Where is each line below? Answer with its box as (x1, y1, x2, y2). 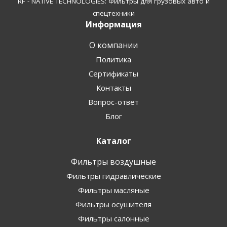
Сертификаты (89, 68, 138, 79)
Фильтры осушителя (75, 199, 152, 210)
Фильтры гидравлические (66, 171, 161, 181)
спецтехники (92, 9, 135, 18)
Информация (85, 19, 142, 30)
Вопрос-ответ (88, 97, 139, 107)
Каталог (96, 135, 131, 147)
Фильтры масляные (78, 185, 149, 196)
